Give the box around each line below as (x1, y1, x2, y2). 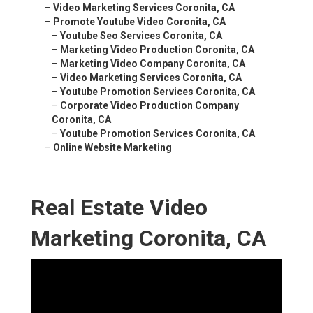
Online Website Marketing (53, 142, 172, 154)
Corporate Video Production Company (60, 100, 239, 112)
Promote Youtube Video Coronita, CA (53, 16, 226, 28)
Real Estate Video (31, 194, 208, 221)
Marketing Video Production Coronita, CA (60, 44, 254, 56)
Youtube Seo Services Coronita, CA (60, 30, 222, 42)
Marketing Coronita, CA (31, 225, 266, 252)
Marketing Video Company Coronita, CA (60, 58, 245, 70)
